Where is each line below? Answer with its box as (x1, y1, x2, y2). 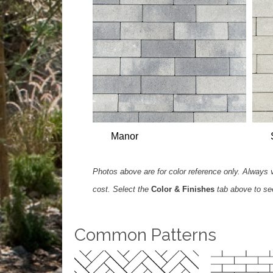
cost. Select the (93, 184, 151, 194)
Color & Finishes (151, 184, 214, 194)
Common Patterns (74, 224, 216, 245)
